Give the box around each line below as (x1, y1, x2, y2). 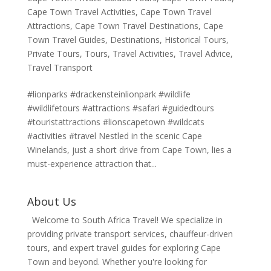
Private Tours (27, 47, 80, 59)
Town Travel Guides (27, 33, 105, 45)
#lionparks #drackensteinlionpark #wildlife (27, 88, 191, 100)
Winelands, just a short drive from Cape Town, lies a (27, 143, 232, 155)
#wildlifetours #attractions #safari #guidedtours (27, 102, 214, 114)
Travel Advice (178, 47, 230, 59)
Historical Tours (164, 33, 226, 45)
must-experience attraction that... (27, 157, 157, 169)
